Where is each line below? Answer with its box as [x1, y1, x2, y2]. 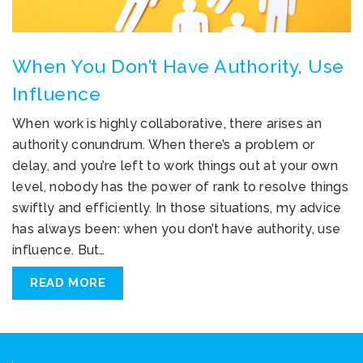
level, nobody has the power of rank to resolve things [12, 179, 348, 195]
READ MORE [30, 275, 106, 291]
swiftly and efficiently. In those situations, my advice [12, 200, 342, 216]
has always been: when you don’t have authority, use [12, 221, 341, 237]
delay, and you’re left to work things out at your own [12, 158, 338, 174]
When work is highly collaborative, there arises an [12, 116, 322, 132]
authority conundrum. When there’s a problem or [12, 137, 315, 153]
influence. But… [12, 242, 105, 258]
